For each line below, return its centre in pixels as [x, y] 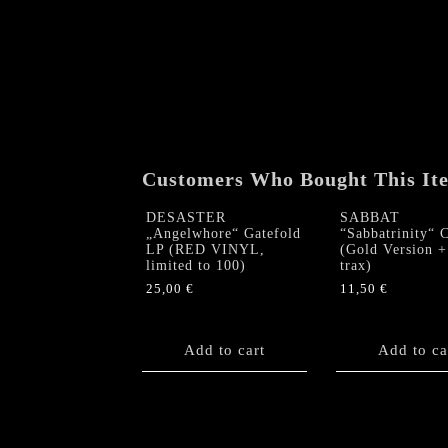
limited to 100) [196, 265]
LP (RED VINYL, [205, 249]
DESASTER [186, 217]
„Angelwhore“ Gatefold [223, 233]
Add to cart [224, 349]
